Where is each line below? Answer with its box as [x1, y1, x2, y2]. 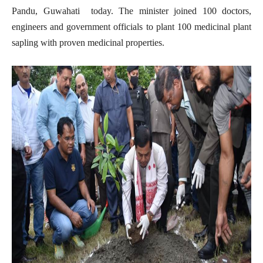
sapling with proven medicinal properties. [12, 37, 164, 48]
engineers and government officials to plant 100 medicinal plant [12, 21, 251, 32]
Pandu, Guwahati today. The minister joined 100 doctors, [12, 5, 251, 16]
